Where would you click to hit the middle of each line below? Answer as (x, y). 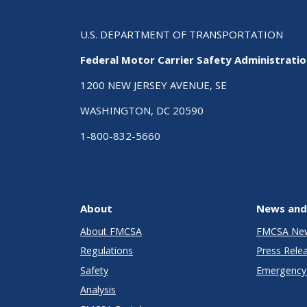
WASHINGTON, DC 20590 (142, 110)
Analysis (98, 290)
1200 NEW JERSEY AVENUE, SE (153, 85)
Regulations (107, 251)
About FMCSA (111, 231)
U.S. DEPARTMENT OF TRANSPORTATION (182, 34)
